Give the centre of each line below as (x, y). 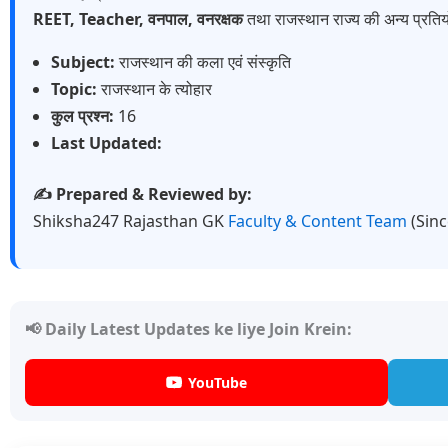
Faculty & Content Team (319, 221)
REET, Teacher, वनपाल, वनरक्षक (138, 19)
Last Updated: (106, 143)
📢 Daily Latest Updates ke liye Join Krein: (188, 329)
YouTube (218, 383)
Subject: (83, 62)
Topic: (74, 89)
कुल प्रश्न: (82, 116)
